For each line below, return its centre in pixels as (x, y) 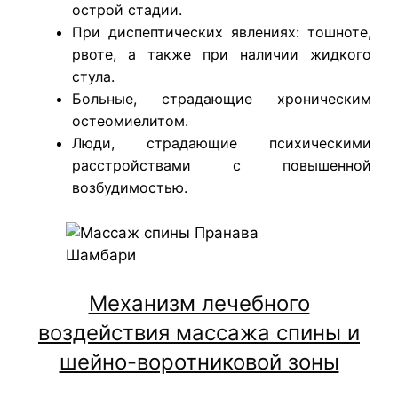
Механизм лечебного (199, 304)
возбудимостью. (130, 188)
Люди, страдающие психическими (222, 143)
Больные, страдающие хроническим (222, 99)
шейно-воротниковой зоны (199, 362)
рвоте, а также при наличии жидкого (222, 55)
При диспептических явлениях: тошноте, (222, 32)
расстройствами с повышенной (222, 166)
